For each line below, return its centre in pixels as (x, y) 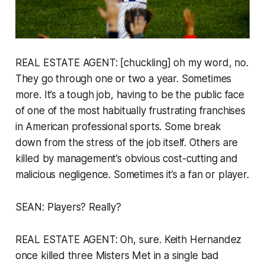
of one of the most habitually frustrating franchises (130, 110)
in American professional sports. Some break (118, 126)
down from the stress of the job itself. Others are (127, 142)
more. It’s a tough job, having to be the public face (130, 94)
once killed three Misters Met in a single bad (117, 255)
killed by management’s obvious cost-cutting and (126, 158)
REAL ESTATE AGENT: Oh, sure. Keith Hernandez (128, 239)
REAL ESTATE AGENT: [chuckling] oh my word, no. (132, 62)
